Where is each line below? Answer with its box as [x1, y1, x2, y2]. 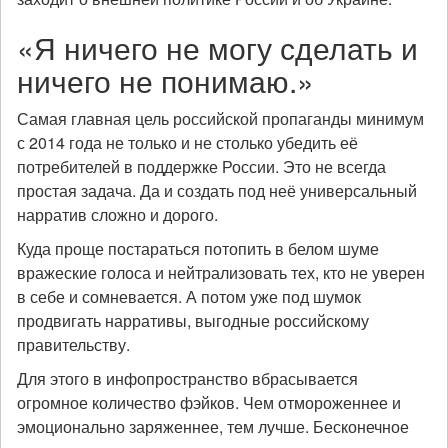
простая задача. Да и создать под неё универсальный [17, 179, 417, 202]
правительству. [17, 333, 130, 356]
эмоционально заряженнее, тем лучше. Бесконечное [17, 415, 409, 438]
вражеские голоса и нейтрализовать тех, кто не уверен [17, 261, 425, 284]
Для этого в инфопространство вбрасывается [17, 367, 358, 390]
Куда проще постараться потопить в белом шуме [17, 237, 379, 260]
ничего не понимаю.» [17, 59, 314, 102]
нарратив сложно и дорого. [17, 203, 218, 226]
